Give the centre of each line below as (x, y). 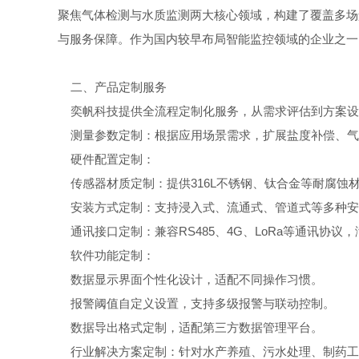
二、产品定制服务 (112, 87)
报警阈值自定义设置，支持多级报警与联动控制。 (196, 303)
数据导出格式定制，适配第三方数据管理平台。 (190, 327)
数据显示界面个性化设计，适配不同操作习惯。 (190, 279)
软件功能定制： (106, 255)
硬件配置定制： (106, 159)
